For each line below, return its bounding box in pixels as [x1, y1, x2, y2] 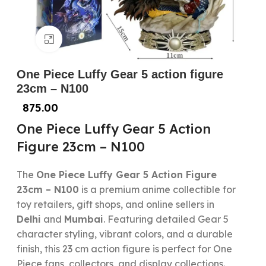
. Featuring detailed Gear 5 [103, 213, 229, 225]
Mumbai [64, 213, 103, 225]
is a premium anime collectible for [78, 183, 236, 195]
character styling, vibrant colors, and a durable [16, 228, 233, 240]
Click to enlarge [62, 33, 132, 45]
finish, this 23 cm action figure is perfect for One [16, 243, 232, 255]
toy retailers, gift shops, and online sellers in [16, 198, 214, 210]
